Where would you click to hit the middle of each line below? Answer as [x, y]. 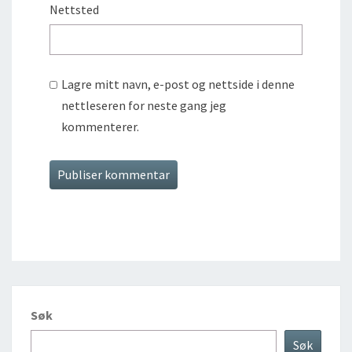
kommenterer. [101, 127]
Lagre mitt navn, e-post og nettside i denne [178, 84]
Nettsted [74, 10]
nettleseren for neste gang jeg [144, 106]
